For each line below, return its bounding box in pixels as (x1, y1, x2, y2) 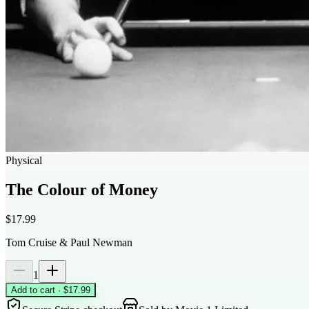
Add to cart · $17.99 (11, 284, 90, 295)
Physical (6, 154, 42, 166)
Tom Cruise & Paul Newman (6, 236, 132, 248)
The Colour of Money (6, 180, 158, 199)
